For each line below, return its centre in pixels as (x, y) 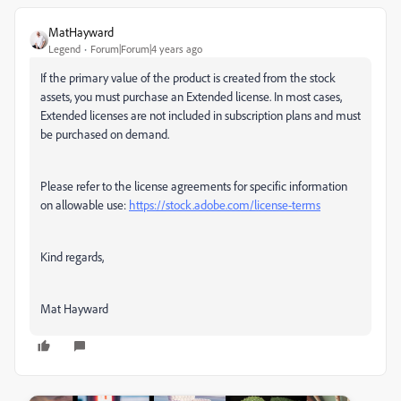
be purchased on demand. (106, 134)
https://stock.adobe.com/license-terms (225, 205)
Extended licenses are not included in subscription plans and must (200, 115)
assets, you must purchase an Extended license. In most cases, (191, 96)
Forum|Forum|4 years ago (146, 49)
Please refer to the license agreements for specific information (194, 186)
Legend (64, 49)
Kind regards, (72, 256)
